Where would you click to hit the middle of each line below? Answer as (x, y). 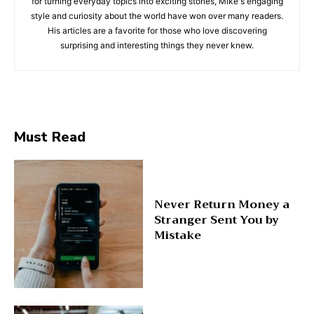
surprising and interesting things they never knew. (157, 45)
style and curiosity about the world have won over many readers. (157, 15)
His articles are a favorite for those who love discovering (157, 30)
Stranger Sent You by (216, 220)
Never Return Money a (221, 205)
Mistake (177, 236)
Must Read (50, 137)
